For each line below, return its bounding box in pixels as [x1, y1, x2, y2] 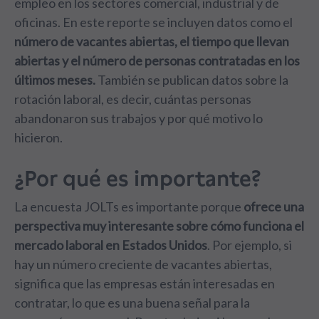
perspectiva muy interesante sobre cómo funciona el [14, 218, 304, 234]
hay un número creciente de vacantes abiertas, [14, 256, 272, 272]
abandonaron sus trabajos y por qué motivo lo [14, 110, 263, 126]
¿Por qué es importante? [14, 165, 261, 191]
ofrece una [244, 199, 304, 214]
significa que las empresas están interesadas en [14, 276, 275, 291]
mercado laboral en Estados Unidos [14, 237, 207, 253]
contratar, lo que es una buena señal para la [14, 295, 250, 310]
